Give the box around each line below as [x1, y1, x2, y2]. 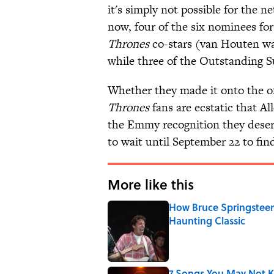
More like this [108, 174, 194, 194]
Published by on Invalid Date [168, 226, 268, 239]
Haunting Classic [169, 213, 245, 228]
